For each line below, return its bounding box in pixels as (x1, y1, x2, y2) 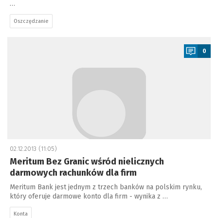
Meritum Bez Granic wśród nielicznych (10, 156, 164, 167)
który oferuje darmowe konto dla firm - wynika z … (10, 192, 168, 200)
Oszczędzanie (14, 18, 49, 24)
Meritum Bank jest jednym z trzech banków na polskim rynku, (10, 183, 202, 191)
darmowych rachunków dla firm (10, 167, 137, 178)
